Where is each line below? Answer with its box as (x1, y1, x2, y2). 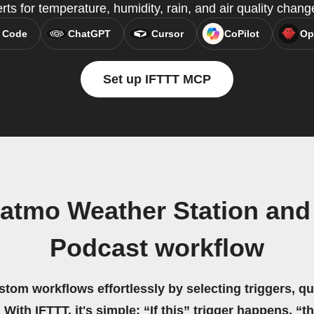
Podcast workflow (50, 234, 264, 263)
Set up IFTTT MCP (103, 72, 211, 87)
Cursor (151, 28, 184, 40)
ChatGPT (67, 28, 111, 40)
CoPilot (224, 28, 259, 40)
